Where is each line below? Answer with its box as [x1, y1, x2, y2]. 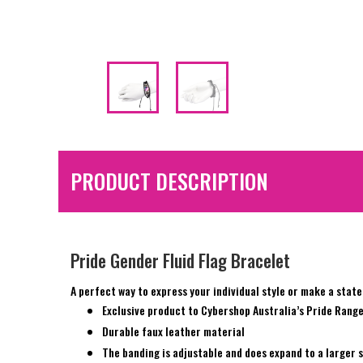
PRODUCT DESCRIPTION [70, 165, 268, 198]
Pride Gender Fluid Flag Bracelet [70, 247, 290, 274]
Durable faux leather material [102, 322, 245, 340]
